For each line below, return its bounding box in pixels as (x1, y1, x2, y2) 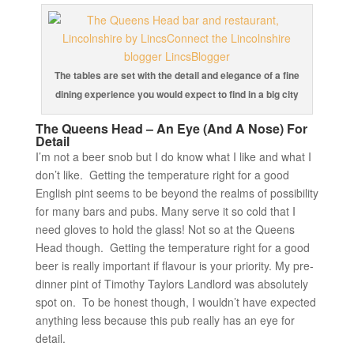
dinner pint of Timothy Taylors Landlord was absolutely (35, 276, 308, 292)
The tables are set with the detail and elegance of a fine (54, 68, 299, 83)
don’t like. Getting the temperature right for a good (35, 167, 289, 183)
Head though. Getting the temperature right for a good (35, 239, 310, 256)
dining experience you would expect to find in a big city (55, 87, 299, 102)
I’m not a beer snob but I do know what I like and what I (35, 149, 311, 165)
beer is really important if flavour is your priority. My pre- (35, 258, 314, 274)
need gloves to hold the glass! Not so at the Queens (35, 221, 295, 238)
